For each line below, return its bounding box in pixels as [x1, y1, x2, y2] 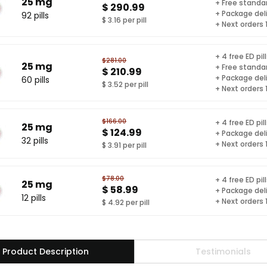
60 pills [21, 73, 49, 86]
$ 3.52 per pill [102, 79, 149, 89]
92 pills [21, 9, 49, 21]
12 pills [21, 191, 46, 204]
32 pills [21, 134, 48, 147]
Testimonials [195, 245, 251, 257]
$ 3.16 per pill [102, 14, 147, 25]
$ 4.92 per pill [102, 197, 150, 207]
